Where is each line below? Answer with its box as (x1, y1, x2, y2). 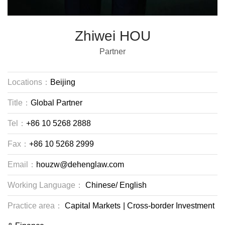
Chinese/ (83, 181, 118, 189)
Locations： (8, 78, 50, 86)
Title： (8, 98, 31, 107)
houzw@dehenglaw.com (36, 160, 124, 169)
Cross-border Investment (125, 201, 214, 210)
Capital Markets (65, 201, 121, 210)
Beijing (50, 78, 75, 86)
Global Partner (31, 98, 82, 107)
